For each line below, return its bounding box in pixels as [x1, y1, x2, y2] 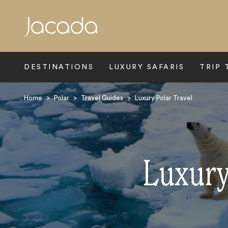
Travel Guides [81, 95, 123, 101]
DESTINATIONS [24, 64, 94, 71]
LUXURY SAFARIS [109, 64, 184, 71]
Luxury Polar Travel [135, 95, 192, 101]
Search [26, 33, 53, 41]
